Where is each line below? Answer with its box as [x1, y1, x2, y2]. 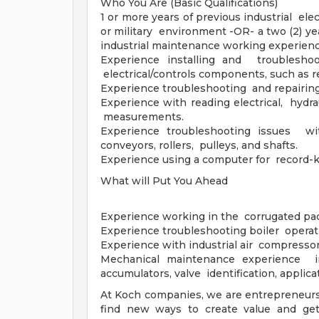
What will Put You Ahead [100, 174, 228, 187]
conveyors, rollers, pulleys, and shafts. [100, 139, 298, 152]
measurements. [100, 110, 184, 123]
